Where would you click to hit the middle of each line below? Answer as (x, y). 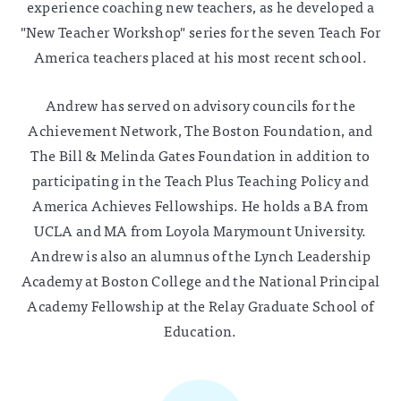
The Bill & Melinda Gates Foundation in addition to (200, 155)
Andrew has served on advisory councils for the (200, 105)
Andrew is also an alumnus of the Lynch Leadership (200, 256)
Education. (200, 331)
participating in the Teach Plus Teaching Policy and (200, 180)
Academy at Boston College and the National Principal (200, 281)
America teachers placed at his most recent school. (200, 57)
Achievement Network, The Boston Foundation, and (200, 130)
